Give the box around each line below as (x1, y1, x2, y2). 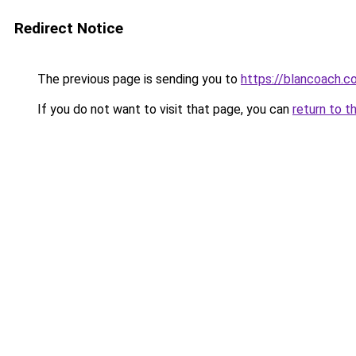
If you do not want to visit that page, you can (34, 102, 292, 117)
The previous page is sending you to (34, 72, 241, 87)
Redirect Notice (14, 19, 123, 37)
